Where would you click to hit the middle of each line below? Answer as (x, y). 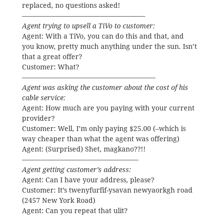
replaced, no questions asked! (71, 6)
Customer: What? (50, 67)
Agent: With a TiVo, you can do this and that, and (103, 36)
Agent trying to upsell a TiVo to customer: (88, 26)
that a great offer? (52, 57)
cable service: (44, 98)
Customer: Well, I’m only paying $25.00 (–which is (104, 129)
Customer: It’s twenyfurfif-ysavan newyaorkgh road (107, 190)
